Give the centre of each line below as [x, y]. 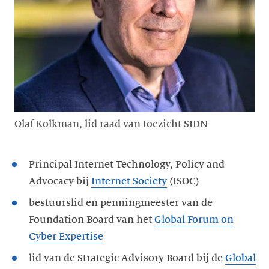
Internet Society [129, 181]
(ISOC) [183, 181]
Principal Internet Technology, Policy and [127, 164]
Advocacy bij [60, 181]
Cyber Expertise [66, 236]
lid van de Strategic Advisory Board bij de [127, 258]
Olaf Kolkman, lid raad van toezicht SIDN [111, 125]
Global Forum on [194, 219]
